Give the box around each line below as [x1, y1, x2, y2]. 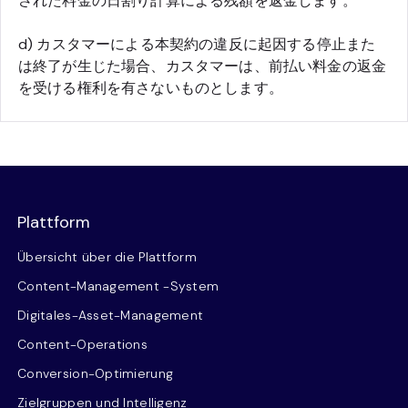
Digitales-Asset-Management [17, 307, 204, 323]
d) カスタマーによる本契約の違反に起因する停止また [18, 35, 376, 54]
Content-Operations [17, 336, 148, 352]
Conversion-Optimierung [17, 365, 174, 382]
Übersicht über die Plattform [17, 249, 197, 265]
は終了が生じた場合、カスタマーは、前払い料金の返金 [18, 56, 387, 76]
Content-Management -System [17, 278, 219, 294]
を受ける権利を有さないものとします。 [18, 78, 283, 97]
